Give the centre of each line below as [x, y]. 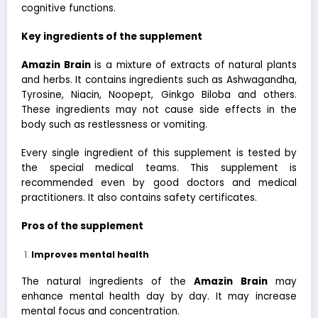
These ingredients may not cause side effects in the [159, 109]
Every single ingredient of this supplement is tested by [159, 153]
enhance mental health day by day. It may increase [159, 296]
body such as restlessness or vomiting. [114, 124]
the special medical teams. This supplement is [159, 168]
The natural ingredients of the [108, 281]
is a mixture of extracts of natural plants [194, 65]
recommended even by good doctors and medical [159, 183]
